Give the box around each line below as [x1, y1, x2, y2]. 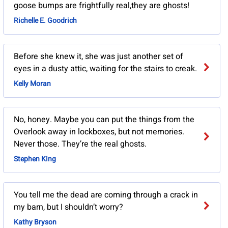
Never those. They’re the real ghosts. [13, 138, 147, 151]
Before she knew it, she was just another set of [13, 50, 183, 63]
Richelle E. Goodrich [13, 15, 77, 26]
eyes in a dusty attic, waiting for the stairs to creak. [13, 63, 197, 75]
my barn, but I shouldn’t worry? [13, 201, 123, 214]
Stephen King [13, 154, 56, 165]
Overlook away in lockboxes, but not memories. [13, 126, 184, 138]
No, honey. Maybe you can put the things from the [13, 113, 194, 126]
